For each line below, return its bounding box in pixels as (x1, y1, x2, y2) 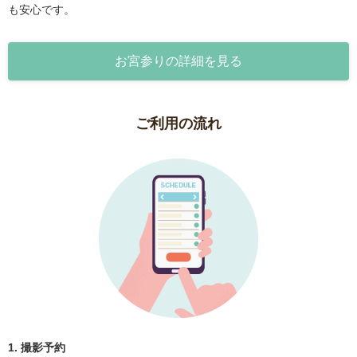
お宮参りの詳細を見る (115, 54, 242, 69)
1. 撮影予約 (8, 341, 65, 355)
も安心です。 (8, 3, 75, 17)
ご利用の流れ (135, 116, 222, 132)
